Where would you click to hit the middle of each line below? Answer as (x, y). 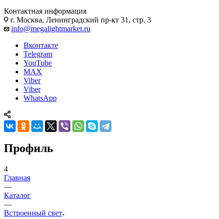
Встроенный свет (33, 213)
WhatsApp (40, 98)
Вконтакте (41, 45)
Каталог (17, 195)
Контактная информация (45, 11)
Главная (17, 177)
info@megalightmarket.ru (51, 28)
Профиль (29, 148)
